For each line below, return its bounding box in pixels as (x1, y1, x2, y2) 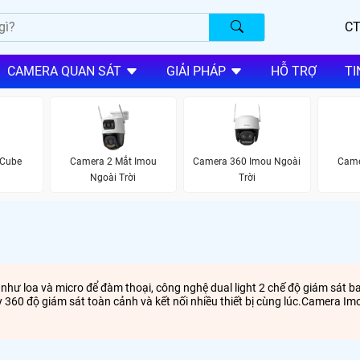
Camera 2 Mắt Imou (69, 156, 157, 168)
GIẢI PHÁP (166, 63, 226, 80)
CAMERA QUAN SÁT (6, 63, 121, 80)
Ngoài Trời (90, 172, 137, 184)
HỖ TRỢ (270, 63, 317, 80)
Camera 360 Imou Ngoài (193, 156, 301, 168)
